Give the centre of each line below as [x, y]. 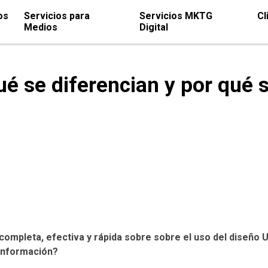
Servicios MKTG [176, 16]
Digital [154, 28]
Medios [41, 28]
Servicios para [57, 16]
